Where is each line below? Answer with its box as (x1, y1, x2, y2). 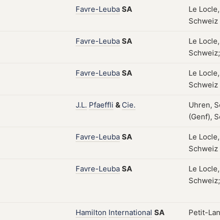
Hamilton (76, 208, 107, 217)
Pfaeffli (89, 100, 113, 110)
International (109, 208, 152, 217)
